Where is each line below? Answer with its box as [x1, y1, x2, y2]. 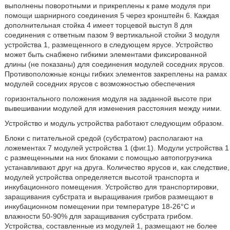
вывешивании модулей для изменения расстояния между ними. [4, 104, 222, 112]
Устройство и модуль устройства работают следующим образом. [4, 119, 224, 127]
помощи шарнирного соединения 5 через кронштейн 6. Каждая [4, 11, 219, 20]
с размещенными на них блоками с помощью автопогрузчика [4, 154, 212, 162]
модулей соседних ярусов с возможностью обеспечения [4, 80, 195, 88]
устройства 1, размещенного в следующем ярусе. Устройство [4, 41, 213, 49]
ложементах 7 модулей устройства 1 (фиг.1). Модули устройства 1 [4, 144, 229, 152]
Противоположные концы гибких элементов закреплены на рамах [4, 70, 227, 78]
